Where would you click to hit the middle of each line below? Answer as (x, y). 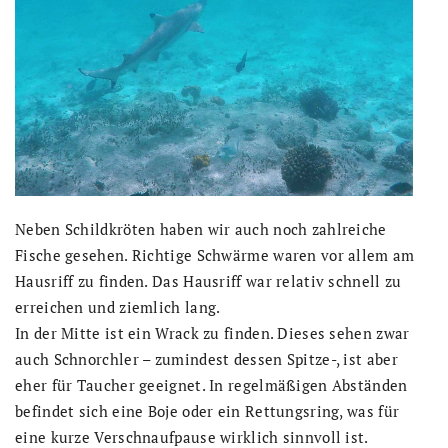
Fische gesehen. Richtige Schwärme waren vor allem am (215, 255)
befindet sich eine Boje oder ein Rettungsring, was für (207, 411)
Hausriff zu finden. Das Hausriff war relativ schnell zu (208, 281)
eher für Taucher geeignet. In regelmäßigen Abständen (211, 385)
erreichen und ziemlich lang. (118, 307)
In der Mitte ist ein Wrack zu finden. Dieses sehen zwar (212, 333)
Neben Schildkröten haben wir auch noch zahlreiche (201, 229)
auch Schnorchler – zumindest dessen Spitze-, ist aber (206, 359)
